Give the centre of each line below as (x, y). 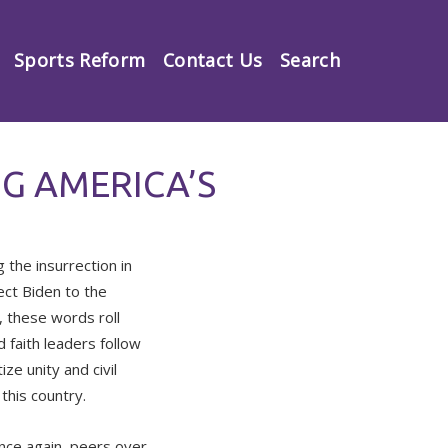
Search (309, 60)
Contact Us (212, 60)
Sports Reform (79, 60)
